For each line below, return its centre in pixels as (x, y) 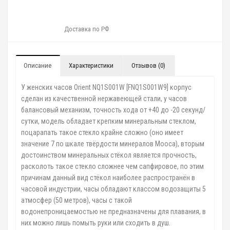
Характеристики (91, 65)
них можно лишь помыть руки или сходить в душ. (96, 223)
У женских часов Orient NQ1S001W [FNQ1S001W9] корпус (106, 87)
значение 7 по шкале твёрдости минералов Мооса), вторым (113, 143)
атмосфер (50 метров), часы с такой (76, 200)
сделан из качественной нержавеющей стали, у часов (104, 98)
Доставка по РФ (86, 29)
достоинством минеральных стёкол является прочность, (109, 155)
